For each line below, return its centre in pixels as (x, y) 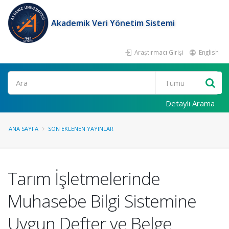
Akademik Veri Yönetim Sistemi (113, 23)
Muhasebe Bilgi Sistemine (102, 201)
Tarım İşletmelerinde (84, 178)
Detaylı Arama (190, 103)
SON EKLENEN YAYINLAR (81, 129)
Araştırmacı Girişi (158, 52)
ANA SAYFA (24, 129)
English (208, 52)
